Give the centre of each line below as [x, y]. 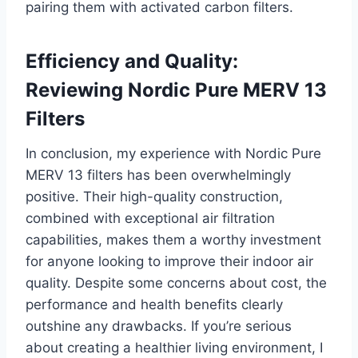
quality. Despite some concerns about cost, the [176, 283]
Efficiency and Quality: [132, 62]
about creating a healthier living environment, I [174, 348]
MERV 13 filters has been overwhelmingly [158, 175]
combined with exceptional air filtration [150, 219]
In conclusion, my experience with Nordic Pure [173, 154]
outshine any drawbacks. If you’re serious [159, 326]
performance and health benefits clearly [154, 305]
